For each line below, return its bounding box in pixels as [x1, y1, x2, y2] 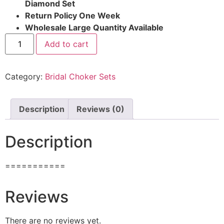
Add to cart [44, 39, 89, 49]
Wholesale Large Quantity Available [25, 22, 165, 33]
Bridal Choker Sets [45, 71, 115, 82]
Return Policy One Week [25, 10, 120, 21]
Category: [5, 71, 45, 82]
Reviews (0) [76, 104, 124, 114]
